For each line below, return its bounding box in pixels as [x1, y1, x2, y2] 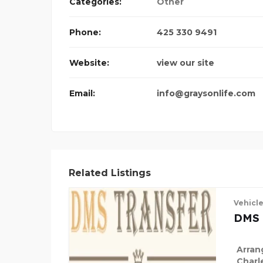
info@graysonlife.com [157, 88, 255, 99]
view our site [157, 58, 214, 69]
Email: [69, 88, 95, 99]
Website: [69, 58, 109, 69]
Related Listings [69, 167, 151, 179]
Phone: [69, 27, 101, 38]
